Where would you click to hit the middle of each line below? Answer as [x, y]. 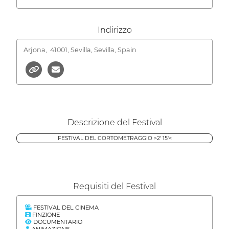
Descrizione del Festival [114, 122]
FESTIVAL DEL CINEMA [65, 207]
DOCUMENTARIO [57, 222]
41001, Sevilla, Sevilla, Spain [93, 50]
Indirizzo [114, 30]
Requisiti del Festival [114, 186]
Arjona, [36, 50]
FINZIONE [45, 214]
